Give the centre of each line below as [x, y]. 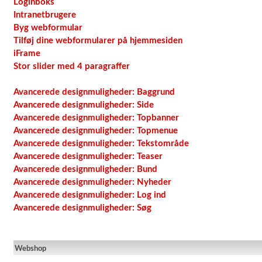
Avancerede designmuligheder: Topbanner [96, 118]
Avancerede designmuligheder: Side [84, 105]
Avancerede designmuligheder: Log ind [90, 195]
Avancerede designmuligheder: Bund [85, 169]
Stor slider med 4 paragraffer [72, 66]
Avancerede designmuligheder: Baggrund [94, 92]
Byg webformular [48, 28]
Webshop [30, 249]
